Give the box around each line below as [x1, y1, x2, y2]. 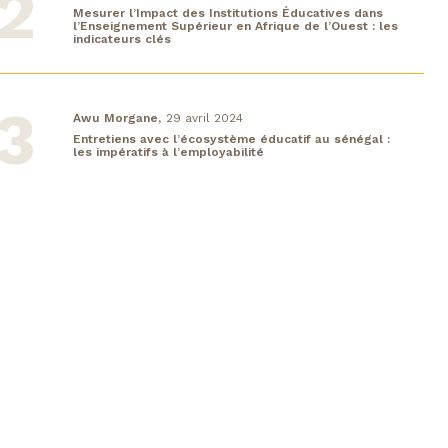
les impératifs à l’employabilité [73, 144, 264, 159]
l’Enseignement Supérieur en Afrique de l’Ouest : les [73, 18, 398, 33]
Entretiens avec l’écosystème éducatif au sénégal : [73, 131, 390, 146]
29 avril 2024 [166, 110, 243, 125]
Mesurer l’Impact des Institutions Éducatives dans [73, 5, 383, 20]
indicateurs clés [73, 31, 171, 46]
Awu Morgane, [73, 110, 161, 125]
